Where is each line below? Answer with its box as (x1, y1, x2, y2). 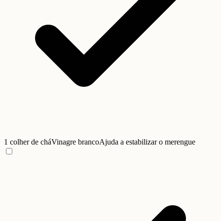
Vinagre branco (51, 138, 99, 147)
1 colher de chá (4, 138, 51, 147)
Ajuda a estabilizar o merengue (99, 138, 195, 147)
